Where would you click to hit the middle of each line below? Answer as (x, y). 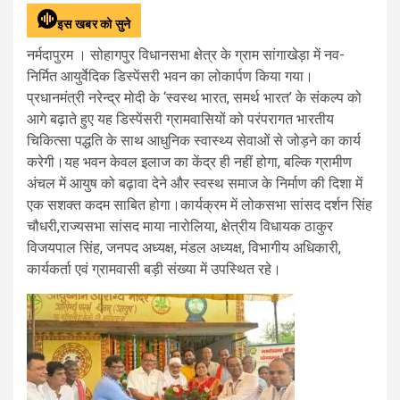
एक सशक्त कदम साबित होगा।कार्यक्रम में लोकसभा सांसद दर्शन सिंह (200, 204)
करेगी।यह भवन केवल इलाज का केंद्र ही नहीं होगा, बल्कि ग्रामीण (189, 162)
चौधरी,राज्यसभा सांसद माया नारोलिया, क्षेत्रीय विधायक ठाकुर (180, 226)
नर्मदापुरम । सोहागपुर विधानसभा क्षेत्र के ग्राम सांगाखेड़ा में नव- (186, 54)
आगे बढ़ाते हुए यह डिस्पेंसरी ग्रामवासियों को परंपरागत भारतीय (180, 119)
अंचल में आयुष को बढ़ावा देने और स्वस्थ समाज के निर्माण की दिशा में (195, 183)
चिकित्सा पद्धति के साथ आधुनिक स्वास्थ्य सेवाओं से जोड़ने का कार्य (194, 140)
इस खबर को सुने (94, 24)
